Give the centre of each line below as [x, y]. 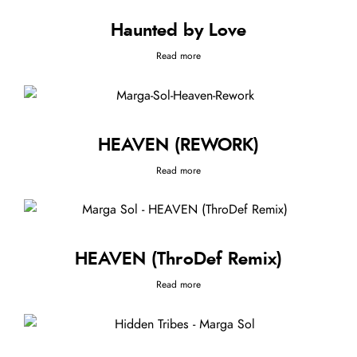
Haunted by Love [178, 31]
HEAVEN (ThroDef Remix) [178, 259]
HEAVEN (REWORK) [178, 145]
